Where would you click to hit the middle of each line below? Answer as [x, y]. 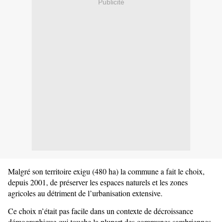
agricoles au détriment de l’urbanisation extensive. [85, 193]
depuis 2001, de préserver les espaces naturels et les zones [98, 182]
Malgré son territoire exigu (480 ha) [64, 171]
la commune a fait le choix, [163, 171]
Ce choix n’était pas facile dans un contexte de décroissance [101, 211]
